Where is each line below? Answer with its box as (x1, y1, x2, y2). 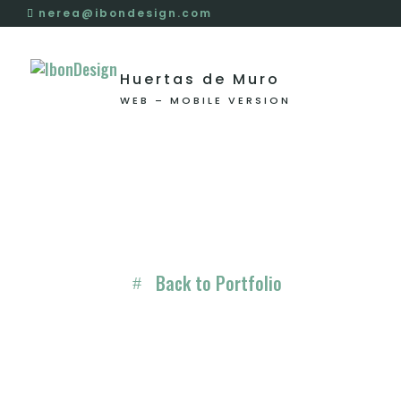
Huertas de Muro (120, 68, 281, 90)
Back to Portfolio (156, 269, 283, 296)
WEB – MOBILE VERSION (120, 92, 292, 107)
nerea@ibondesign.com (38, 5, 212, 21)
